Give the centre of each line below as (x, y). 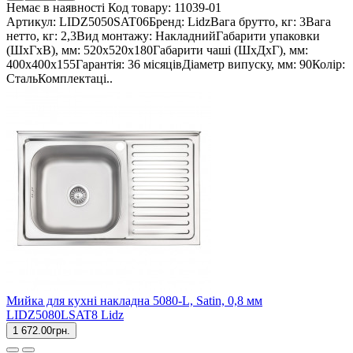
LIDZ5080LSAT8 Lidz (65, 315)
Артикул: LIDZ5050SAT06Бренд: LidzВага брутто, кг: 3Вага (169, 22)
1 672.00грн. (41, 331)
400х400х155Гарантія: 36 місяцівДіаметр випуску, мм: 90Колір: (176, 65)
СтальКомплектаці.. (59, 79)
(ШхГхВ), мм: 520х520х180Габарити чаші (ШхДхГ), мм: (157, 50)
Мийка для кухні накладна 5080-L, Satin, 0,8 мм (134, 301)
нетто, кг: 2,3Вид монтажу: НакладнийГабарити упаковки (163, 36)
